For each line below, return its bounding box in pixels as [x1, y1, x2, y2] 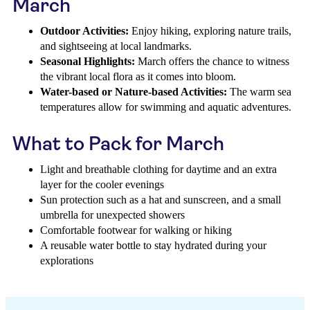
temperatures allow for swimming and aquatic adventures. [40, 101, 291, 113]
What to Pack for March [12, 132, 224, 155]
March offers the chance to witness [135, 55, 289, 67]
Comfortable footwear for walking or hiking [40, 224, 232, 236]
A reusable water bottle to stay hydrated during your [40, 239, 266, 251]
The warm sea [227, 86, 291, 98]
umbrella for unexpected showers [40, 209, 185, 221]
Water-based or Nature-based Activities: [40, 86, 227, 98]
